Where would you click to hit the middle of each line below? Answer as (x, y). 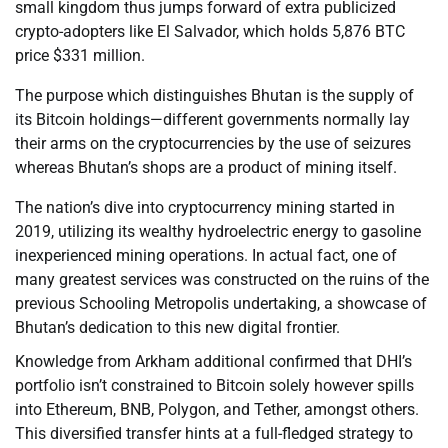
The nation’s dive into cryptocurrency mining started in (205, 208)
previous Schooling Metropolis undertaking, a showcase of (221, 304)
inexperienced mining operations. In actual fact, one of (206, 256)
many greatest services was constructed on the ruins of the (222, 280)
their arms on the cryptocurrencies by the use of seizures (213, 144)
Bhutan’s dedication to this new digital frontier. (177, 328)
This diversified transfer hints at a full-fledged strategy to (214, 434)
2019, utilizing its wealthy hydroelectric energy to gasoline (218, 232)
